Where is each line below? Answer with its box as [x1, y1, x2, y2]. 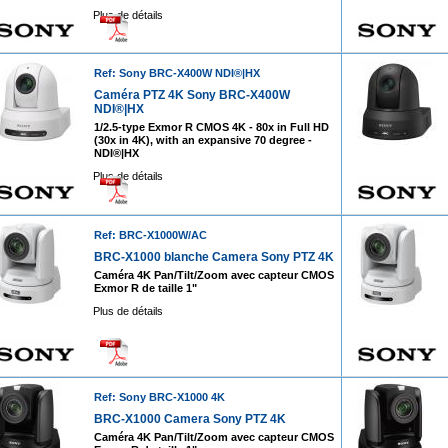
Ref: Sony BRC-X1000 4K [93, 391, 225, 403]
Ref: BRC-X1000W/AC [93, 229, 207, 241]
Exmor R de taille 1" [93, 282, 197, 294]
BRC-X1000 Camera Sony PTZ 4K [93, 412, 286, 426]
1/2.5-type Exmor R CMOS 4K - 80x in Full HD [93, 121, 329, 133]
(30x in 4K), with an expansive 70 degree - [93, 134, 312, 146]
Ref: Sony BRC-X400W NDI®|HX [93, 67, 260, 79]
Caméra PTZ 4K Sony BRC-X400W [93, 88, 290, 102]
